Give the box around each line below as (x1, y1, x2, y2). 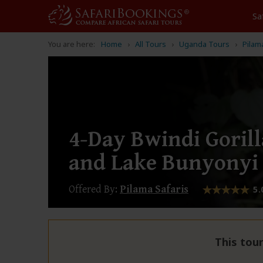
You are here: (48, 39, 95, 49)
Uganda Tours (179, 39, 230, 49)
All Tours (135, 39, 166, 49)
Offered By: (69, 183, 117, 196)
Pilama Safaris (120, 183, 188, 196)
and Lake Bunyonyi (69, 150, 258, 177)
